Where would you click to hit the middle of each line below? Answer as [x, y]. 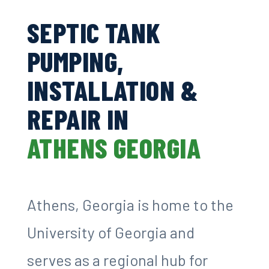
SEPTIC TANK [94, 32]
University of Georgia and [110, 232]
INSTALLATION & [112, 89]
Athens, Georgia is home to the [130, 204]
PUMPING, [75, 61]
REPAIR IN [78, 118]
